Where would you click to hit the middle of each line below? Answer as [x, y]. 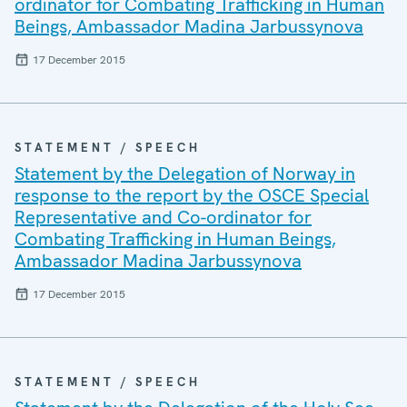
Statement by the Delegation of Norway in [185, 174]
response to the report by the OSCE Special [192, 195]
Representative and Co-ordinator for [163, 217]
